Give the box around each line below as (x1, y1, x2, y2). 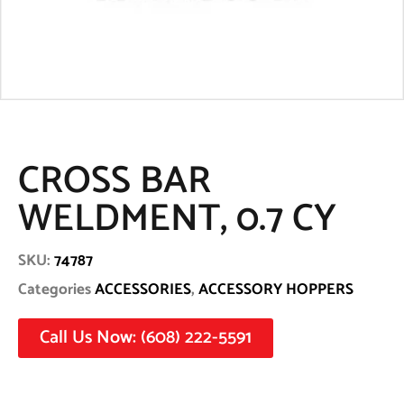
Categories (18, 277, 91, 303)
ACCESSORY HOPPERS (198, 277, 353, 303)
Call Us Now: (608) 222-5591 (40, 323, 252, 353)
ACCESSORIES (95, 277, 191, 303)
